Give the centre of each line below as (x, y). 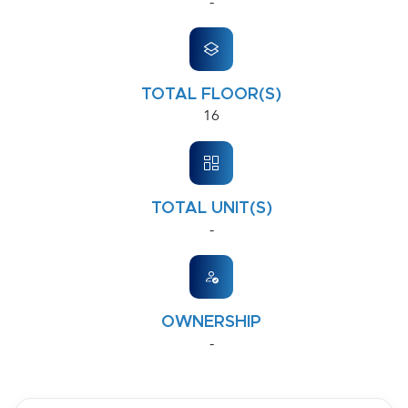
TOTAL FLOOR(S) (211, 95)
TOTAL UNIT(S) (211, 209)
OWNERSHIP (211, 322)
